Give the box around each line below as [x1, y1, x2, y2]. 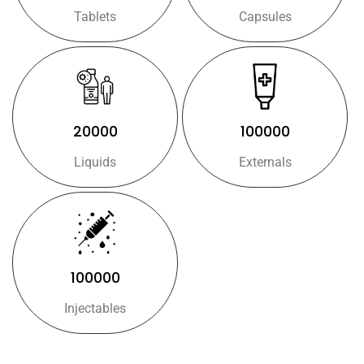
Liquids [74, 154, 116, 171]
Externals [238, 154, 292, 171]
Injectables [64, 300, 126, 316]
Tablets [74, 8, 116, 24]
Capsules [238, 8, 292, 24]
